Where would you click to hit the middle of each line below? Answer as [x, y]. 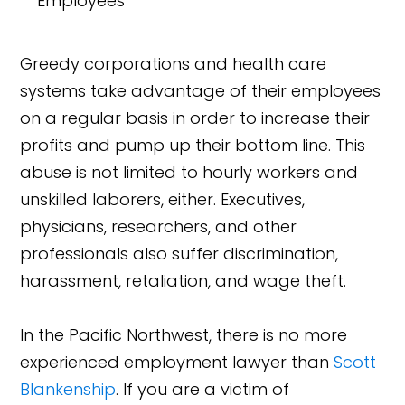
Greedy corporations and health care [174, 63]
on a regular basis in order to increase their [195, 118]
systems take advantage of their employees [201, 90]
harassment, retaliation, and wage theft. [184, 280]
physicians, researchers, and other [159, 226]
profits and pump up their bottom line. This [193, 145]
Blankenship [68, 389]
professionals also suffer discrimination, [179, 253]
